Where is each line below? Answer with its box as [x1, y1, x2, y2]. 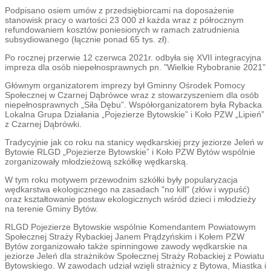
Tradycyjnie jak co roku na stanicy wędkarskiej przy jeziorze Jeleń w [5, 137, 263, 148]
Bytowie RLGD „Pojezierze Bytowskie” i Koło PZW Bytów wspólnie [5, 147, 255, 157]
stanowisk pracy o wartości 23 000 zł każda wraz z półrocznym [5, 15, 244, 25]
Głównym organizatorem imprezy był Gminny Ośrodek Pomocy [5, 80, 245, 91]
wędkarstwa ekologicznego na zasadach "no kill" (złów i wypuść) [5, 184, 250, 195]
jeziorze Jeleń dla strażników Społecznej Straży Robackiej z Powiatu [5, 251, 264, 261]
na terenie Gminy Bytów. [5, 204, 98, 214]
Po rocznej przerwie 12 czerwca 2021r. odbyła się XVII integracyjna [5, 53, 261, 63]
